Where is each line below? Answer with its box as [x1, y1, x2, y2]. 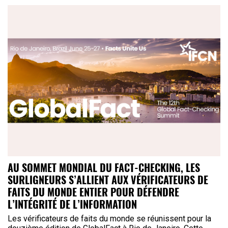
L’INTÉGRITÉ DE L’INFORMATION [8, 196, 137, 212]
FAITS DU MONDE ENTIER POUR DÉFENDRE [8, 184, 179, 200]
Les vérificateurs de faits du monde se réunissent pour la [8, 214, 211, 224]
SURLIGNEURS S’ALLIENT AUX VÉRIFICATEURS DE [8, 172, 208, 188]
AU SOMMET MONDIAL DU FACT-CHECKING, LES [8, 160, 200, 176]
